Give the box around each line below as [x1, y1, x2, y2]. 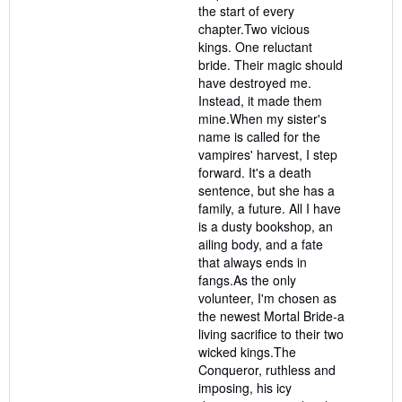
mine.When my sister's [198, 109, 327, 127]
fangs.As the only [198, 270, 296, 289]
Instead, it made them [198, 91, 322, 109]
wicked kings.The [198, 342, 296, 361]
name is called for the [198, 127, 320, 145]
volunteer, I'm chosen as [198, 288, 336, 307]
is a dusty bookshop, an [198, 216, 333, 235]
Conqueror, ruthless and [198, 360, 336, 379]
